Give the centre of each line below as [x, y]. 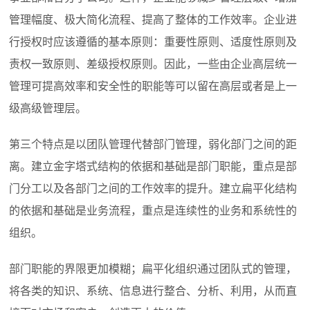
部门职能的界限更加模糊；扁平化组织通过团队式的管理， [153, 269]
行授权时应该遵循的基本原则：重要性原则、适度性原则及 [153, 42]
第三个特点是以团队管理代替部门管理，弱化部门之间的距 [153, 145]
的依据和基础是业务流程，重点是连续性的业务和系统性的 [153, 211]
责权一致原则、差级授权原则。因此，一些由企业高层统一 [153, 64]
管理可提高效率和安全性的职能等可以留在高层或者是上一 [153, 86]
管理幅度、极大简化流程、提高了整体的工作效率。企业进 [153, 20]
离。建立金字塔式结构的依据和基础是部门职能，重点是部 [153, 167]
